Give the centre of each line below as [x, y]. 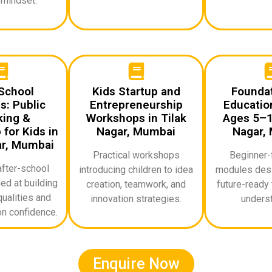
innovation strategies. [136, 199]
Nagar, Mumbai [136, 131]
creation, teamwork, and [136, 184]
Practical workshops [136, 155]
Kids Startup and [136, 91]
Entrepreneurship [136, 104]
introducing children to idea [136, 169]
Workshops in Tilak [136, 118]
